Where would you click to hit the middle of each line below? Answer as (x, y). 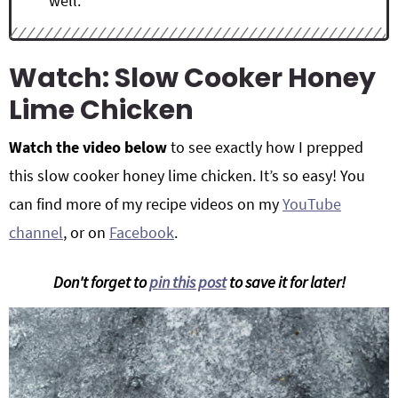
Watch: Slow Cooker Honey (192, 78)
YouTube (312, 204)
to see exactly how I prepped (265, 147)
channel (36, 232)
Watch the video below (88, 147)
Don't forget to (101, 282)
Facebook (142, 232)
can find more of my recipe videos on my (146, 204)
